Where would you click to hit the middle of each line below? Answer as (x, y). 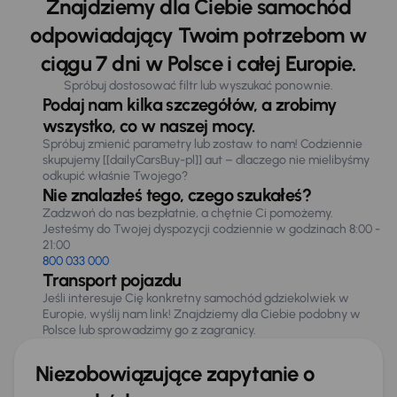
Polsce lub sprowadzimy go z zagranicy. (149, 330)
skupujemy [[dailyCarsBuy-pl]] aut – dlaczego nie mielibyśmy (206, 160)
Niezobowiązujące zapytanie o (175, 374)
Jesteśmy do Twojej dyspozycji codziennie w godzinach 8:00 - (211, 229)
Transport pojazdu (112, 280)
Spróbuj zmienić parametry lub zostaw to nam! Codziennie (202, 144)
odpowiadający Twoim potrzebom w (198, 35)
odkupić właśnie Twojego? (115, 176)
